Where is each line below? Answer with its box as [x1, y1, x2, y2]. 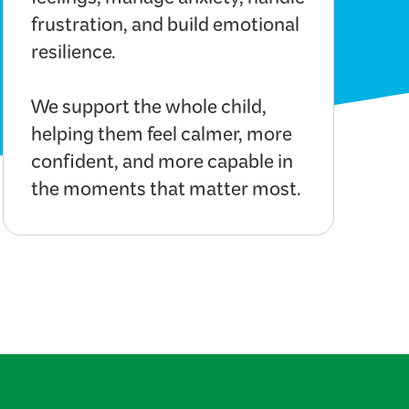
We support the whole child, [30, 91, 267, 131]
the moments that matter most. [30, 173, 301, 213]
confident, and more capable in [30, 146, 293, 185]
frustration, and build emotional [30, 9, 299, 48]
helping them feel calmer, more [30, 119, 292, 158]
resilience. [30, 37, 116, 76]
